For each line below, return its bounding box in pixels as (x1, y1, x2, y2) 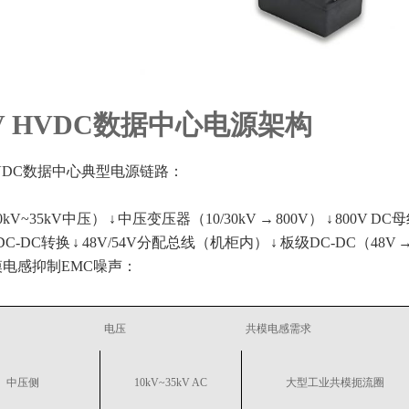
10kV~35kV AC (134, 376, 207, 390)
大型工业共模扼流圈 (285, 376, 384, 390)
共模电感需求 (246, 322, 311, 336)
